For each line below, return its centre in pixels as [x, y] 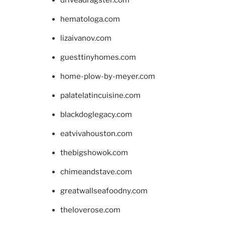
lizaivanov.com [86, 38]
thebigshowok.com [94, 153]
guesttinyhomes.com [98, 58]
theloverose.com [90, 210]
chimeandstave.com [96, 172]
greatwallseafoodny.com [104, 191]
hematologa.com [90, 19]
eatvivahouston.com [96, 134]
